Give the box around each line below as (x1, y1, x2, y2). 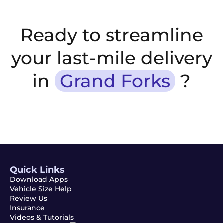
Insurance (10, 203, 45, 213)
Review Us (10, 194, 47, 203)
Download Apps (10, 175, 68, 184)
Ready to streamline (20, 24, 203, 46)
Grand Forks (55, 70, 175, 92)
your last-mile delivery (11, 47, 212, 69)
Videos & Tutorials (10, 213, 74, 222)
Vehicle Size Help (10, 184, 72, 194)
